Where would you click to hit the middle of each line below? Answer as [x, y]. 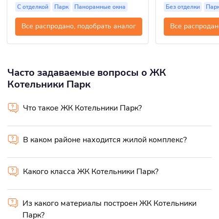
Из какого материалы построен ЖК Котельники [109, 203]
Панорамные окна [100, 7]
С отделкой [33, 7]
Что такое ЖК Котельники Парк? [82, 108]
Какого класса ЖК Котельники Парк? [91, 171]
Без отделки [183, 7]
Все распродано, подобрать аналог [79, 26]
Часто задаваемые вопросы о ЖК [87, 72]
